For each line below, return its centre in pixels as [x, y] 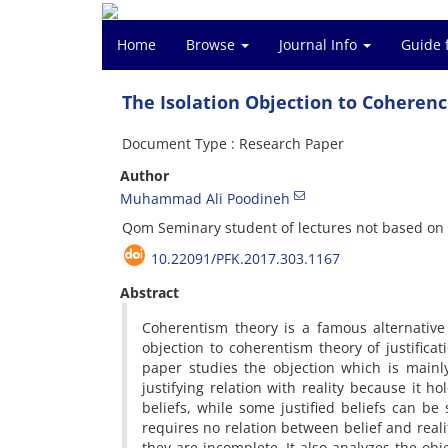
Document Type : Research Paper [233, 143]
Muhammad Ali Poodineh [205, 198]
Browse [212, 44]
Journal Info [320, 44]
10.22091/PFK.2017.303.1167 [245, 258]
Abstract [149, 292]
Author [144, 175]
